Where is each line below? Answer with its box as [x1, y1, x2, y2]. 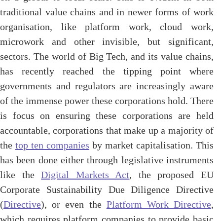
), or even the [41, 199, 107, 210]
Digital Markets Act [41, 169, 130, 180]
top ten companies [15, 140, 89, 150]
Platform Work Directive [106, 199, 212, 210]
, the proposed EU [129, 169, 214, 180]
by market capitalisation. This [89, 140, 214, 150]
